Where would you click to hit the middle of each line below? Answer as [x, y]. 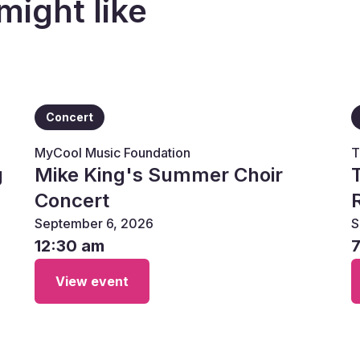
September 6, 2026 [94, 223]
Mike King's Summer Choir [158, 175]
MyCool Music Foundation [112, 153]
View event [92, 281]
